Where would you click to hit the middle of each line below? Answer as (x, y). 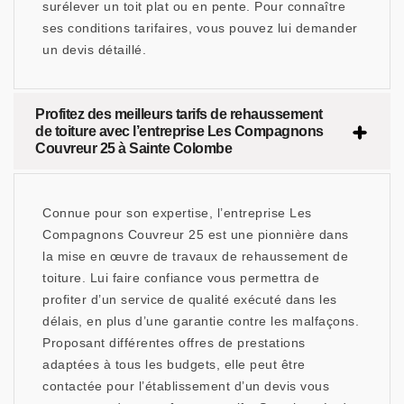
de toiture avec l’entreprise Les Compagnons (179, 132)
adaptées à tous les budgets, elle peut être (174, 365)
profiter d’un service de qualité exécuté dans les (190, 300)
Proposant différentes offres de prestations (174, 343)
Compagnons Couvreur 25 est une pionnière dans (196, 235)
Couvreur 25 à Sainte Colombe (133, 149)
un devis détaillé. (94, 50)
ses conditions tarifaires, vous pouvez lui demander (200, 28)
